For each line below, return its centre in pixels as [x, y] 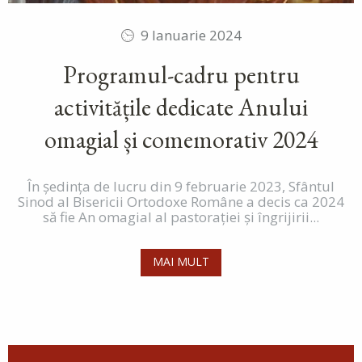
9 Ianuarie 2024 [191, 35]
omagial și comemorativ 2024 [181, 139]
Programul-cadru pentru [181, 74]
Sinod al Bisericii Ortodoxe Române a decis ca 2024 [181, 201]
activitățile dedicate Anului [181, 107]
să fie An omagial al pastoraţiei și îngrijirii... [181, 217]
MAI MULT [181, 261]
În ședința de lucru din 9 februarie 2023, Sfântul [181, 186]
